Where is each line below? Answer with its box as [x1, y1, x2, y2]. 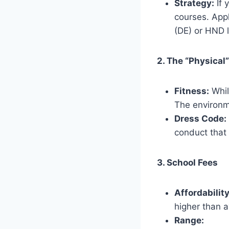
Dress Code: [174, 113, 226, 124]
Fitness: [174, 85, 209, 96]
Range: [174, 215, 204, 225]
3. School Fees [157, 157, 218, 168]
